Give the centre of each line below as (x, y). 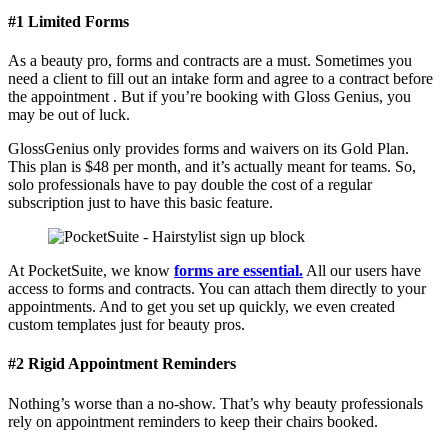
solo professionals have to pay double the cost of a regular (190, 184)
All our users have (362, 270)
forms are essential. (238, 270)
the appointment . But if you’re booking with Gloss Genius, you (209, 96)
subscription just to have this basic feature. (140, 202)
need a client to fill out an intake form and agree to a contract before (220, 78)
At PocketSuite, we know (91, 270)
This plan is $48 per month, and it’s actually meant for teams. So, (212, 166)
